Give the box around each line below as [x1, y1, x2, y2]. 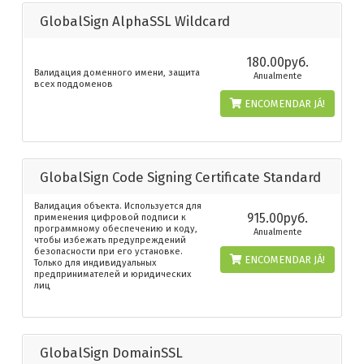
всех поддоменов [34, 79, 113, 90]
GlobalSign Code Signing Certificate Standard [40, 169, 321, 186]
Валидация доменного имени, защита [34, 67, 200, 79]
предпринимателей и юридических [34, 269, 191, 280]
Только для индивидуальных [34, 258, 156, 269]
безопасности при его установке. [34, 246, 183, 258]
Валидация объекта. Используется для [34, 201, 201, 212]
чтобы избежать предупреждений [34, 235, 186, 246]
